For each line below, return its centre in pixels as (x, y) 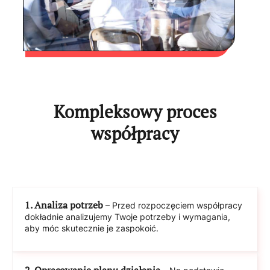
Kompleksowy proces (135, 111)
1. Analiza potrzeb (64, 205)
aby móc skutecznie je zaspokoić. (92, 228)
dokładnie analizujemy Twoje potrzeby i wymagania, (127, 217)
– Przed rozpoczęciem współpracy (173, 205)
